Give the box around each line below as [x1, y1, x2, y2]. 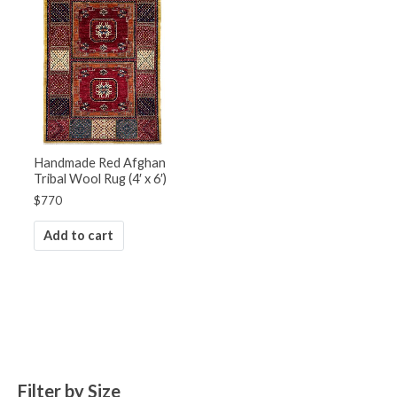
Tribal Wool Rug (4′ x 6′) [33, 170, 167, 186]
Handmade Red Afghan [33, 154, 166, 170]
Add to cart [43, 228, 114, 244]
